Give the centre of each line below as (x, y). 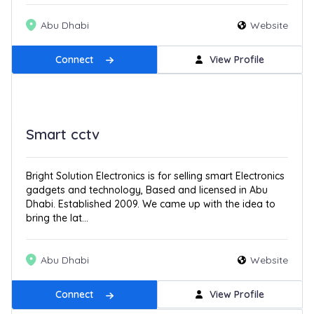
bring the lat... (57, 218)
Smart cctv (63, 135)
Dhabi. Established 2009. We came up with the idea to (151, 204)
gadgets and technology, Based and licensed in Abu (147, 190)
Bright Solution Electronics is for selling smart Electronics (156, 176)
